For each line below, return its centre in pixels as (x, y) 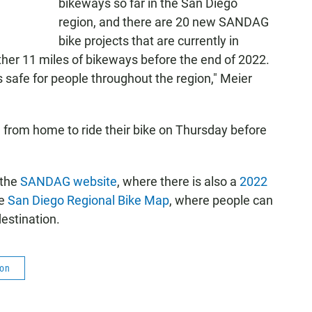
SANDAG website (69, 181)
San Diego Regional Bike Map (88, 200)
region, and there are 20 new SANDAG (164, 22)
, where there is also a (178, 181)
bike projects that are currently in (149, 41)
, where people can (221, 200)
